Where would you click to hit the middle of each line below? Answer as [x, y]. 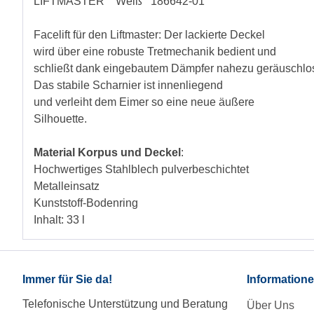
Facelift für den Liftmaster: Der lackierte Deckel [149, 35]
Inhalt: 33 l [59, 220]
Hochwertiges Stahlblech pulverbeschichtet [141, 170]
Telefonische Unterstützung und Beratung [125, 304]
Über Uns [271, 306]
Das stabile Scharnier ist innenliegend [128, 86]
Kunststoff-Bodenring [86, 203]
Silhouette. [60, 119]
